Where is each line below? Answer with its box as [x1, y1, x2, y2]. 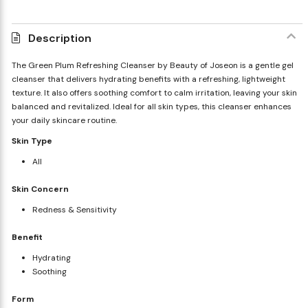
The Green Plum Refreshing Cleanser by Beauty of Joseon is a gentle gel [11, 59, 294, 71]
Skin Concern [11, 183, 69, 195]
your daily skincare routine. [11, 114, 117, 126]
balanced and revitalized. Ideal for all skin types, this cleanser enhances [11, 100, 291, 112]
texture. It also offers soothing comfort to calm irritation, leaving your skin [11, 87, 297, 98]
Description [27, 30, 91, 45]
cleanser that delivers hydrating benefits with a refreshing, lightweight [11, 73, 285, 85]
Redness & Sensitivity [32, 203, 117, 215]
